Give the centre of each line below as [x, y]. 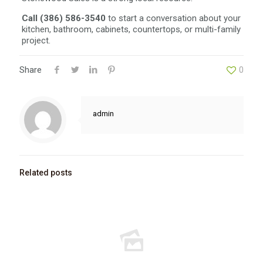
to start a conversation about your [173, 18]
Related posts [46, 173]
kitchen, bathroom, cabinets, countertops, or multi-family [131, 29]
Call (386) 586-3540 [63, 18]
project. [36, 41]
